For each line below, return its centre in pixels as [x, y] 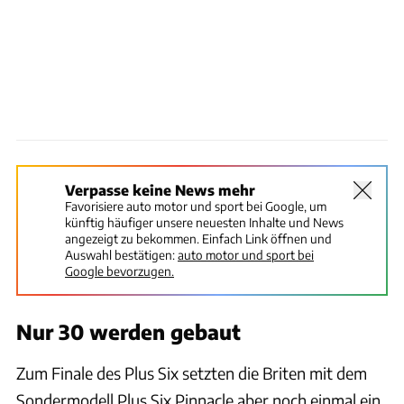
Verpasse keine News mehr [160, 189]
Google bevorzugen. [119, 271]
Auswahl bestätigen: [120, 254]
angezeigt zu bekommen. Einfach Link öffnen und [198, 238]
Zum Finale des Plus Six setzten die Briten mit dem [192, 372]
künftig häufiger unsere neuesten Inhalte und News [204, 222]
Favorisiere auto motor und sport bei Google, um [196, 206]
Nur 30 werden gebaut [129, 331]
